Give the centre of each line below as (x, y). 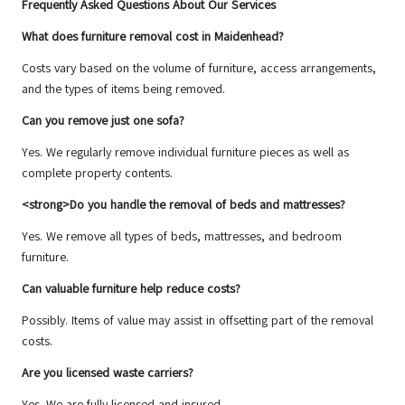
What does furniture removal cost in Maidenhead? (153, 37)
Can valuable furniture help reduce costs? (131, 289)
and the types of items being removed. (123, 89)
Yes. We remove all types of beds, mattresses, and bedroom (182, 237)
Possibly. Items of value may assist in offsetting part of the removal (198, 321)
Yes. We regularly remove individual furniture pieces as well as (185, 153)
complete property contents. (97, 174)
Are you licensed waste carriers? (108, 373)
